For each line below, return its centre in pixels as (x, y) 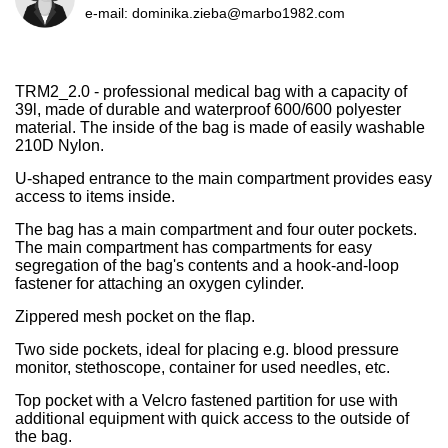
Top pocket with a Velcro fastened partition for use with (206, 400)
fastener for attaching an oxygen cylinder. (159, 283)
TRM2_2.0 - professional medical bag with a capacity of (211, 91)
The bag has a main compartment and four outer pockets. (216, 229)
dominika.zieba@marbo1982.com (238, 13)
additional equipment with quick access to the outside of (212, 418)
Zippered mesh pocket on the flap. (135, 316)
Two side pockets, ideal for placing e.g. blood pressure (207, 349)
